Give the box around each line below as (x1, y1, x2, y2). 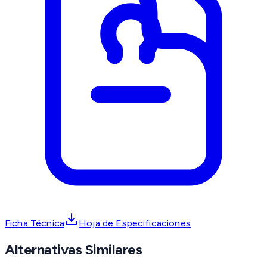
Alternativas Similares (5, 241, 142, 259)
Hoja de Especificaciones (79, 218, 191, 229)
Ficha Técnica (5, 218, 65, 229)
